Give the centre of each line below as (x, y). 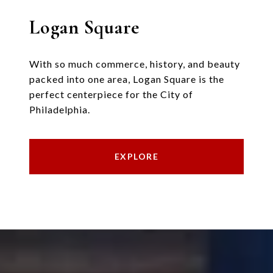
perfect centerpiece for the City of (111, 94)
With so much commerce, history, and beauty (135, 64)
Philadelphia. (60, 110)
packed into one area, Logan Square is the (127, 79)
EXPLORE (136, 157)
